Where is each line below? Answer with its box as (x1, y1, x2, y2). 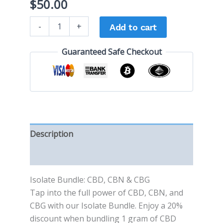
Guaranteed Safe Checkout (61, 46, 162, 58)
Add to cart (110, 22, 157, 33)
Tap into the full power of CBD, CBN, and (30, 187, 183, 199)
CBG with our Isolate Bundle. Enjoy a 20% (30, 200, 183, 212)
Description (30, 128, 73, 140)
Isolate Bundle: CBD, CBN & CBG (30, 174, 150, 186)
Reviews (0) (30, 149, 71, 161)
